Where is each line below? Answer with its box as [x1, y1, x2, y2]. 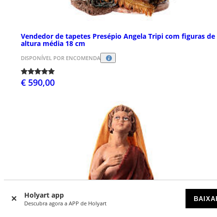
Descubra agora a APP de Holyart [24, 200, 107, 207]
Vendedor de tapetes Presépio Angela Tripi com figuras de [21, 31, 215, 41]
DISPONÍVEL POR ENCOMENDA [21, 54, 100, 62]
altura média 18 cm [21, 38, 85, 48]
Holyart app [24, 190, 64, 200]
